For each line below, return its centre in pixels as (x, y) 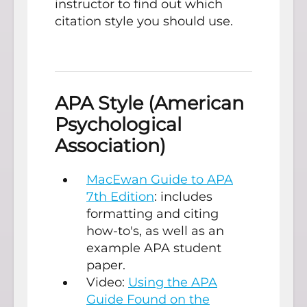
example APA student (154, 248)
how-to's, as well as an (155, 231)
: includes (183, 197)
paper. (106, 266)
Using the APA (173, 283)
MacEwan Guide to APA (160, 180)
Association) (110, 146)
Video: (107, 283)
